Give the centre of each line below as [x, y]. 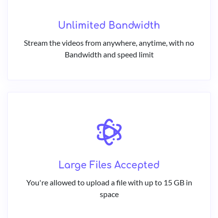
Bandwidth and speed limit [109, 54]
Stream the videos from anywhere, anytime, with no [109, 43]
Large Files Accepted [109, 165]
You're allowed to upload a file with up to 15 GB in [109, 182]
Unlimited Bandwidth [109, 26]
